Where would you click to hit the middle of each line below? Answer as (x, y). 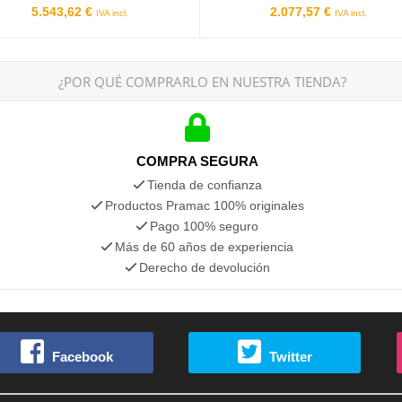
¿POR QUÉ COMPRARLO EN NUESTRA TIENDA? (202, 81)
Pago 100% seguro (205, 226)
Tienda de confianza (204, 184)
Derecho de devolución (204, 267)
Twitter (290, 356)
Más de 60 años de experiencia (205, 246)
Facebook (83, 356)
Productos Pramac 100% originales (204, 205)
